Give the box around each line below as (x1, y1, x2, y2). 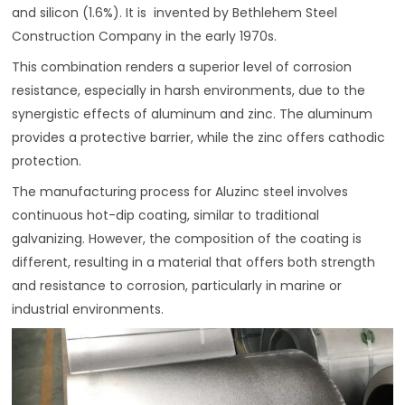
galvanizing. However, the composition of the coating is (12, 229, 363, 248)
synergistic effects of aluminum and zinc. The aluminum (12, 104, 373, 123)
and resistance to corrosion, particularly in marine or (12, 276, 343, 295)
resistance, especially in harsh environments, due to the (12, 80, 366, 99)
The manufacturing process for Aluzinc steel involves (12, 182, 349, 201)
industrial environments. (12, 299, 165, 318)
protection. (12, 151, 82, 170)
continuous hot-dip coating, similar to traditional (12, 205, 320, 224)
